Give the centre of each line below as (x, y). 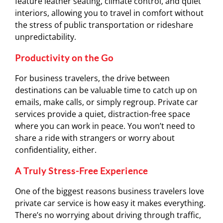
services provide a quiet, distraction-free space (103, 114)
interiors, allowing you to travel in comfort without (109, 13)
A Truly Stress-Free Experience (81, 171)
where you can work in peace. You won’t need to (105, 126)
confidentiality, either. (56, 150)
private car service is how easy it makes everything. (110, 203)
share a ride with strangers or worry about (95, 138)
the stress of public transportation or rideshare (104, 25)
